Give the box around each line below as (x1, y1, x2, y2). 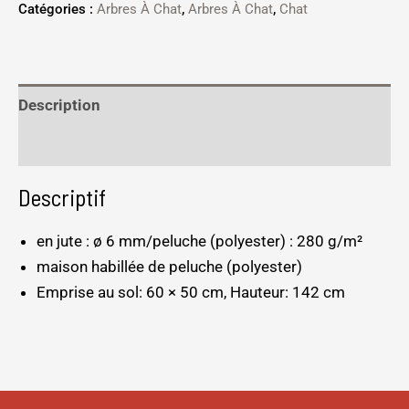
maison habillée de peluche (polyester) (37, 257, 302, 277)
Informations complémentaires (18, 136, 238, 155)
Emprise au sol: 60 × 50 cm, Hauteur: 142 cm (37, 283, 345, 302)
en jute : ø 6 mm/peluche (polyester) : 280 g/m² (37, 232, 362, 251)
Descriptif (18, 183, 106, 212)
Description (18, 95, 100, 114)
